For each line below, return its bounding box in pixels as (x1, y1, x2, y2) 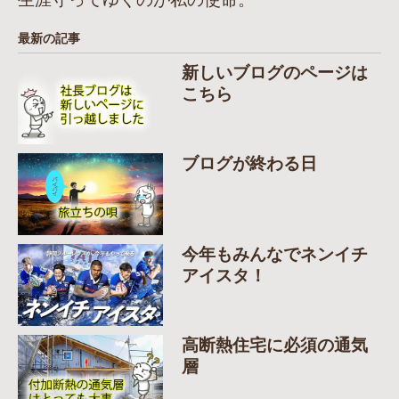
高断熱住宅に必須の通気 (181, 335, 368, 354)
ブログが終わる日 (181, 154, 317, 174)
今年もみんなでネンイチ (181, 244, 368, 264)
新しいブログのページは (181, 63, 368, 83)
